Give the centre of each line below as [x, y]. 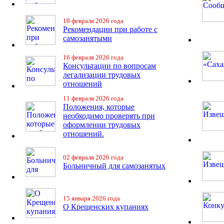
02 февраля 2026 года [93, 157]
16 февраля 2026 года [93, 57]
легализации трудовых [102, 75]
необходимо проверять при [109, 116]
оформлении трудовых [102, 125]
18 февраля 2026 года [93, 21]
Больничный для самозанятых [114, 166]
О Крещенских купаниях [106, 207]
